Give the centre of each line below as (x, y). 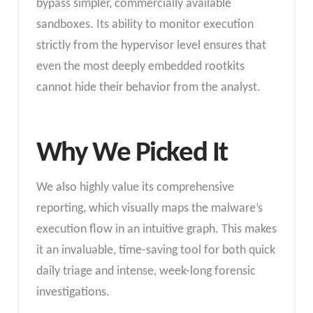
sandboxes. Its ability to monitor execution (145, 25)
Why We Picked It (132, 153)
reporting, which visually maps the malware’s (149, 208)
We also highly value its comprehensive (135, 187)
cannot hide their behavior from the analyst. (148, 88)
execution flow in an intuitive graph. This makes (156, 229)
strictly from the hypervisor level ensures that (151, 46)
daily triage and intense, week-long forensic (146, 271)
